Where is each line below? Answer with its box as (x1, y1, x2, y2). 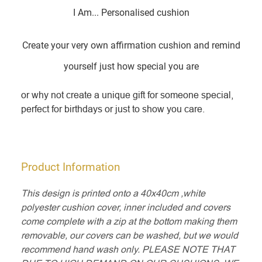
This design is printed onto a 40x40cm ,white (21, 187, 205, 198)
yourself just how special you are (63, 60, 199, 72)
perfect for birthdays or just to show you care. (21, 103, 205, 114)
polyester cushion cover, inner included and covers (21, 201, 230, 212)
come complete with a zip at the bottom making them (21, 215, 237, 226)
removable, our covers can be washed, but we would (21, 229, 238, 240)
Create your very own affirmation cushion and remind (22, 39, 240, 51)
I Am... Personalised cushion (73, 6, 189, 18)
